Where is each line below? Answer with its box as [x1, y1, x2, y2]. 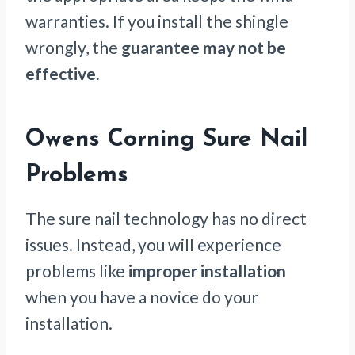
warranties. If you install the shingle [25, 11, 288, 32]
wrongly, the [25, 37, 121, 58]
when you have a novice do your [25, 287, 258, 307]
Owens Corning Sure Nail [25, 128, 307, 153]
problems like [25, 261, 128, 281]
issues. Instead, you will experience [25, 235, 281, 255]
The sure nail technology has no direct [25, 208, 307, 229]
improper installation [128, 261, 286, 281]
